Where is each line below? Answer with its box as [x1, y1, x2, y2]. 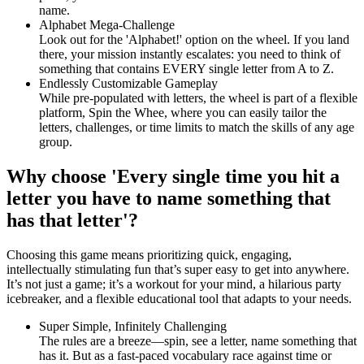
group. [39, 134, 72, 149]
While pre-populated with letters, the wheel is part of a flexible [39, 90, 357, 105]
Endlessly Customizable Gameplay [39, 76, 218, 90]
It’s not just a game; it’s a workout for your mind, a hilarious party [6, 276, 341, 291]
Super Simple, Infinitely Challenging [39, 318, 227, 333]
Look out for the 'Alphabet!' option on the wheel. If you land [39, 32, 349, 46]
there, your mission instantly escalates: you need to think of [39, 46, 340, 61]
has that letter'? [6, 209, 138, 231]
